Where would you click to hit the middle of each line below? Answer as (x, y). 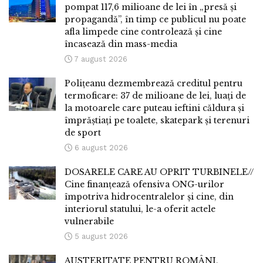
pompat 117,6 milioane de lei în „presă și (151, 7)
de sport (83, 133)
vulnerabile (89, 222)
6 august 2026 (100, 148)
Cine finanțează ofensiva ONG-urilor (144, 185)
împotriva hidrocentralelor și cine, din (149, 197)
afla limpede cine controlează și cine (143, 32)
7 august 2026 (100, 59)
